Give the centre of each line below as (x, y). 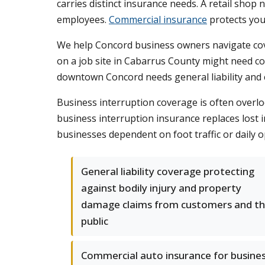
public (95, 221)
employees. (83, 20)
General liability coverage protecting (168, 171)
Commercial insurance (158, 20)
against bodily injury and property (161, 188)
